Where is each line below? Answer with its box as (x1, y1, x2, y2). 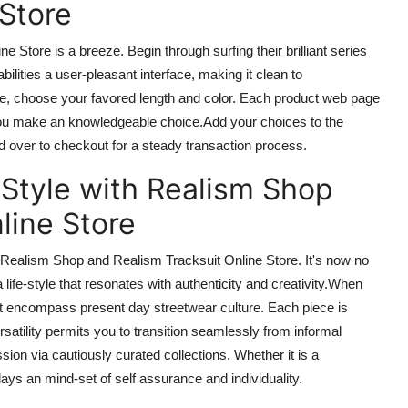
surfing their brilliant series (209, 42, 367, 58)
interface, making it (137, 66, 256, 82)
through (165, 42, 209, 58)
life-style (6, 275, 56, 291)
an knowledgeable (50, 113, 157, 129)
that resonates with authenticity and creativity (56, 275, 324, 291)
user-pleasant (56, 66, 137, 82)
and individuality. (202, 370, 302, 386)
